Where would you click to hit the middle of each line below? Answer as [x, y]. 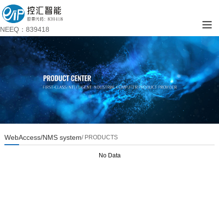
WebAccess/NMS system [43, 138]
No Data [110, 156]
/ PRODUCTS [99, 138]
